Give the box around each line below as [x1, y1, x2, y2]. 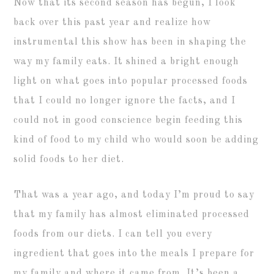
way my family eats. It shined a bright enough [13, 56, 240, 67]
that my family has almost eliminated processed [13, 209, 250, 220]
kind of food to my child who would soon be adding [13, 135, 259, 145]
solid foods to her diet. [13, 154, 125, 165]
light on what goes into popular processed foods [13, 76, 248, 86]
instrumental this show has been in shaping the [13, 37, 247, 47]
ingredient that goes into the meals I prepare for [13, 248, 255, 259]
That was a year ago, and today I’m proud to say [13, 190, 255, 200]
